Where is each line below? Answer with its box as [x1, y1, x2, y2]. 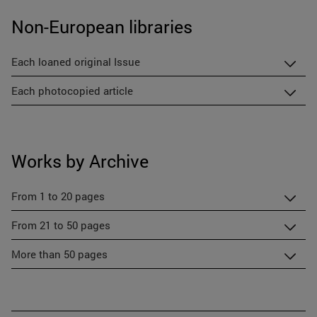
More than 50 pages [11, 247, 108, 262]
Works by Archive [11, 149, 149, 173]
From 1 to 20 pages [11, 189, 105, 204]
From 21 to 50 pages [11, 218, 110, 233]
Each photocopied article [11, 83, 133, 98]
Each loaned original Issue [11, 54, 140, 69]
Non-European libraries [11, 15, 192, 39]
